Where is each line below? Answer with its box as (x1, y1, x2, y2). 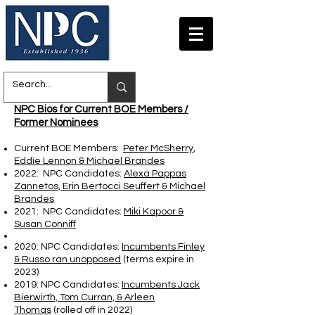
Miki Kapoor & (124, 207, 184, 217)
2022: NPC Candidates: (14, 169, 124, 179)
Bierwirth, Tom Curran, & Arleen (14, 292, 155, 302)
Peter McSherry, (123, 143, 195, 153)
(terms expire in (121, 255, 194, 264)
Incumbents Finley (122, 242, 205, 252)
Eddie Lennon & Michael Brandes (14, 156, 165, 166)
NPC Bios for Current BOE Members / (14, 104, 188, 115)
